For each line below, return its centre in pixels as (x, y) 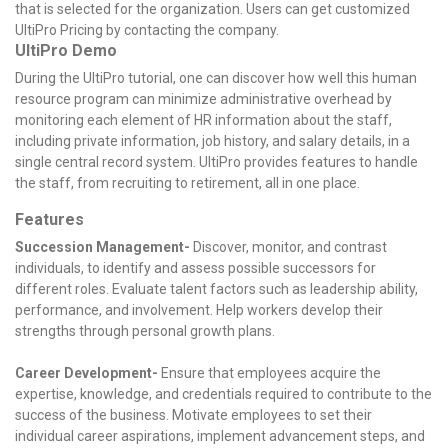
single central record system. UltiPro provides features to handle (216, 161)
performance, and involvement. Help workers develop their (199, 309)
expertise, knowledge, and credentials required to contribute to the (223, 393)
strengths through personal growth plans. (145, 330)
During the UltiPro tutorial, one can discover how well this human (216, 77)
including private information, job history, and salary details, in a (212, 140)
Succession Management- (104, 246)
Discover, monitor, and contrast (290, 246)
